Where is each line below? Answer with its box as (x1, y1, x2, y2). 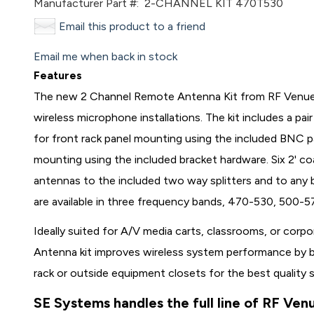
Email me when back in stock (34, 50, 178, 63)
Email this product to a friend (59, 20, 206, 33)
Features (34, 69, 83, 82)
